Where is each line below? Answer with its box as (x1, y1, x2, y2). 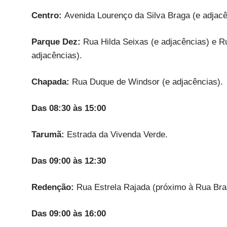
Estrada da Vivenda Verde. (67, 129, 168, 139)
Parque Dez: (31, 36, 83, 47)
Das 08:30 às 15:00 (31, 103, 106, 113)
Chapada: (31, 77, 72, 87)
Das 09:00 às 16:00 (31, 208, 106, 218)
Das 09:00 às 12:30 (31, 156, 106, 166)
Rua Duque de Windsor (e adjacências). (72, 77, 223, 87)
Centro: (31, 10, 64, 20)
